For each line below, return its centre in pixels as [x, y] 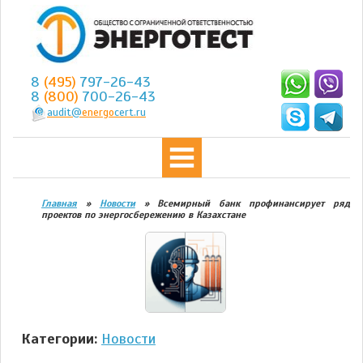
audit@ [64, 113]
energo [98, 113]
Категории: [59, 339]
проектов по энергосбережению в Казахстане [143, 215]
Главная [59, 203]
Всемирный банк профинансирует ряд [254, 203]
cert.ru [130, 113]
